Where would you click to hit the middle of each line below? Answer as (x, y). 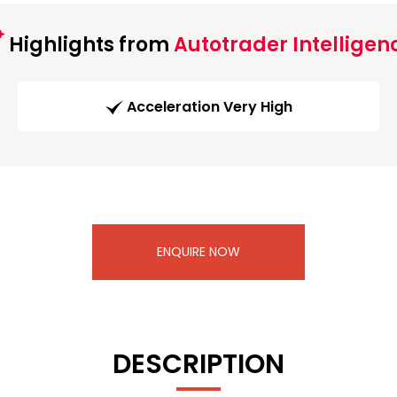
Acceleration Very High (209, 107)
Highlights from (89, 45)
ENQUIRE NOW (198, 252)
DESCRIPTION (198, 365)
